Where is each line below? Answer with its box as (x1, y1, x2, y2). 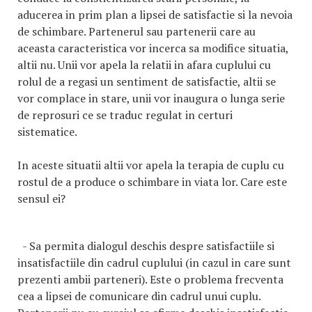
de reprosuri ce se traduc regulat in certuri (17, 107, 233, 123)
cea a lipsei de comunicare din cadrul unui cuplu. (17, 288, 260, 304)
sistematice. (17, 124, 77, 139)
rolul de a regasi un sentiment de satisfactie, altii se (17, 74, 276, 89)
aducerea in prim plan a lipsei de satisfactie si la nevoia (17, 7, 292, 22)
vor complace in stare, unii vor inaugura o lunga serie (17, 91, 285, 106)
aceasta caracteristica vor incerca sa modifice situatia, (17, 40, 288, 56)
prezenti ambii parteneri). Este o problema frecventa (17, 272, 283, 287)
